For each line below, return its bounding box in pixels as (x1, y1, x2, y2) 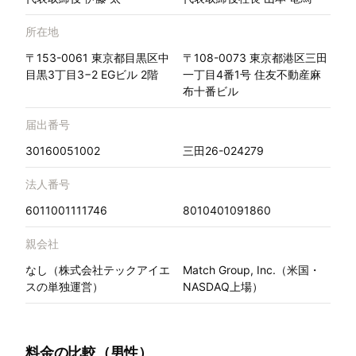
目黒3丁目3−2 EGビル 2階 (25, 68, 158, 82)
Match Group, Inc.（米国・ (183, 263, 320, 277)
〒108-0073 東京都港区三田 (183, 51, 327, 65)
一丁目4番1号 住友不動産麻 (183, 68, 321, 82)
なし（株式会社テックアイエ (25, 263, 170, 277)
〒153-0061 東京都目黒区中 (25, 51, 169, 65)
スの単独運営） (25, 280, 103, 294)
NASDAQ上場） (183, 280, 263, 294)
